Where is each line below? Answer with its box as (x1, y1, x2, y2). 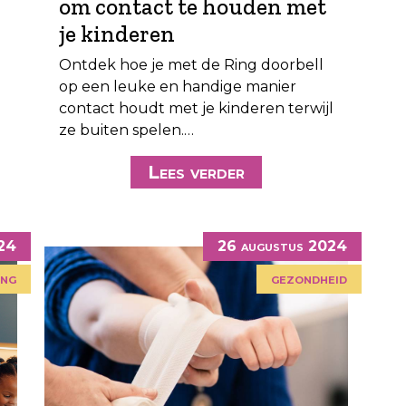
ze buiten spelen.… (59, 121, 194, 139)
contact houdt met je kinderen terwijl (59, 100, 333, 117)
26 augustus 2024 (217, 237, 347, 255)
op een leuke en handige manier (59, 78, 296, 95)
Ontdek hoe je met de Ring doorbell (59, 56, 324, 73)
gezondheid (271, 270, 347, 287)
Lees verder (148, 161, 245, 183)
